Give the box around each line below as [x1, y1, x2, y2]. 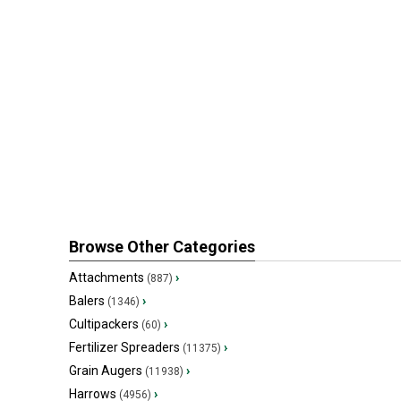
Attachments [69, 270, 144, 285]
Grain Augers [69, 363, 142, 378]
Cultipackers [69, 317, 139, 331]
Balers [69, 294, 105, 308]
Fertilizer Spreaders [69, 340, 180, 354]
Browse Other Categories [69, 237, 255, 256]
